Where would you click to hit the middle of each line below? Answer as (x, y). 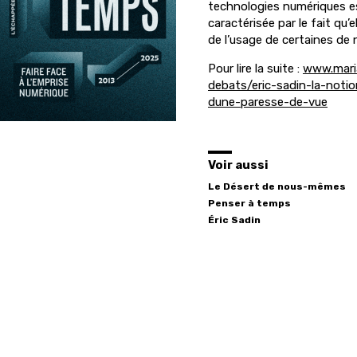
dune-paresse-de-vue (268, 102)
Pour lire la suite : (255, 69)
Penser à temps (249, 203)
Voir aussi (238, 165)
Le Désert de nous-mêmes (277, 186)
